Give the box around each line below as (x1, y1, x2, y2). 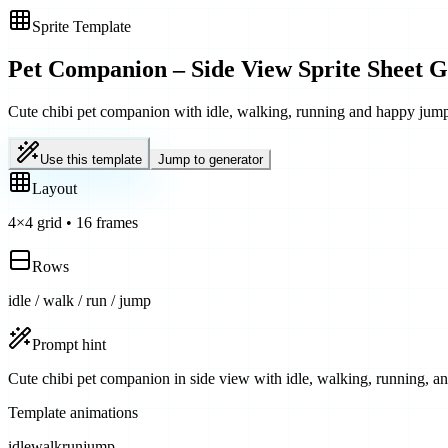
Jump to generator (158, 151, 263, 167)
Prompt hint (32, 335, 106, 353)
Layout (32, 179, 77, 197)
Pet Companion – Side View (8, 55, 292, 82)
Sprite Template (32, 18, 131, 35)
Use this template (40, 151, 142, 167)
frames (92, 213, 138, 231)
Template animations (8, 403, 138, 421)
